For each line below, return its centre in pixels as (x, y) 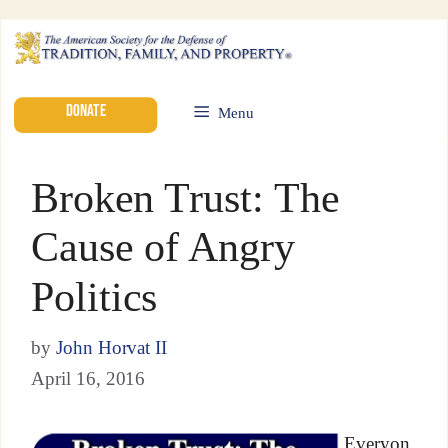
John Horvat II (111, 347)
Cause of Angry (162, 247)
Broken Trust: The (185, 197)
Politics (94, 296)
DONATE (85, 110)
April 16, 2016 (88, 378)
